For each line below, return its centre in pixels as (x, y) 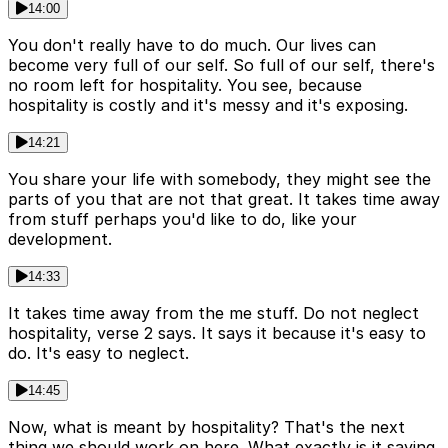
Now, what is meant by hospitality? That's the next (206, 427)
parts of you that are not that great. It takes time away (224, 199)
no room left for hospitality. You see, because (185, 85)
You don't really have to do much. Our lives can (192, 45)
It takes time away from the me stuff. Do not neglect (213, 313)
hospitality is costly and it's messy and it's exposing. (208, 105)
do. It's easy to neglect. (98, 353)
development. (60, 239)
